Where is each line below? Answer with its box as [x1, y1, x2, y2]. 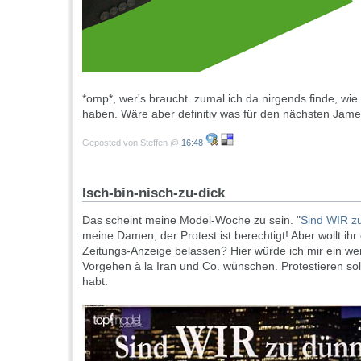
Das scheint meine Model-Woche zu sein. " [82, 214, 301, 227]
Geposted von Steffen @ [82, 138, 181, 148]
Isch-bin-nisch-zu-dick [82, 185, 225, 201]
